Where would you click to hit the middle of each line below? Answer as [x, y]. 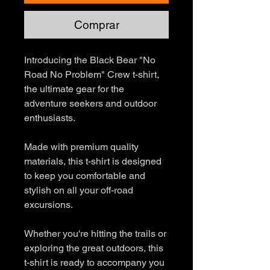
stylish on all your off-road [79, 190]
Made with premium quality [81, 147]
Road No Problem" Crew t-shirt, [92, 74]
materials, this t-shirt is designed [93, 161]
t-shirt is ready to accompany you [94, 262]
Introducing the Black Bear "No [90, 60]
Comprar [96, 25]
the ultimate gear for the [74, 89]
